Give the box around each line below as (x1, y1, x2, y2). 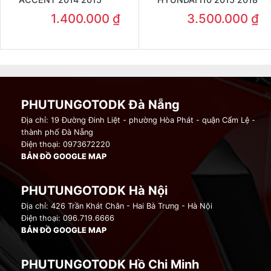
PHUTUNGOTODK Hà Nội (21, 183, 168, 198)
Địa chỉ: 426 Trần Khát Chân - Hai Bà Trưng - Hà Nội (21, 201, 212, 211)
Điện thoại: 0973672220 (21, 139, 110, 149)
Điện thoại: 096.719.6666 (21, 213, 114, 223)
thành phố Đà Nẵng (21, 127, 93, 137)
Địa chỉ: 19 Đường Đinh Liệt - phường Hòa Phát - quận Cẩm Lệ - (21, 115, 255, 125)
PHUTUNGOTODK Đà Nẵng (21, 97, 180, 112)
